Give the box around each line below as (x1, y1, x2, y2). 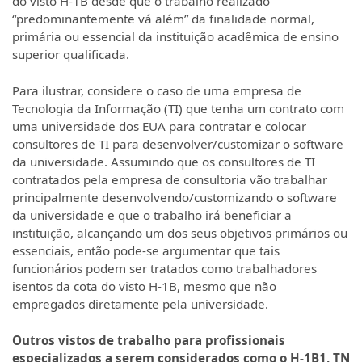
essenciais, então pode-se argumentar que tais (12, 242, 280, 259)
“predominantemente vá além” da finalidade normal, (12, 11, 314, 27)
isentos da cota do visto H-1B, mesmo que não (12, 277, 276, 294)
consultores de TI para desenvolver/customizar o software (12, 135, 343, 152)
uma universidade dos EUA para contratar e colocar (12, 117, 306, 134)
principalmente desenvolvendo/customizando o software (12, 188, 337, 205)
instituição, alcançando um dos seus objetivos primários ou (12, 224, 347, 241)
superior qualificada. (12, 46, 129, 63)
